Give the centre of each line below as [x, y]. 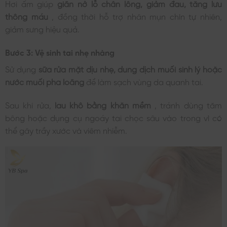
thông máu [29, 15]
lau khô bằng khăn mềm [105, 104]
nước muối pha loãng [46, 81]
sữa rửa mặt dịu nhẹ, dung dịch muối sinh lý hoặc [130, 68]
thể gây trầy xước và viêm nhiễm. [66, 129]
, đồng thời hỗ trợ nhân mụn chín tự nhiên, [137, 15]
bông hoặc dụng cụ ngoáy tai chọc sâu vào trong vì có [113, 117]
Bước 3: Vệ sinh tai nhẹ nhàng [60, 51]
